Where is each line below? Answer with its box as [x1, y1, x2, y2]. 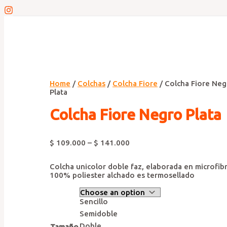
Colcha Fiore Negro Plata [50, 106, 221, 124]
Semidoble [80, 209, 118, 218]
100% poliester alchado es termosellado [50, 171, 195, 180]
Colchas [78, 79, 105, 88]
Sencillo [80, 197, 108, 206]
